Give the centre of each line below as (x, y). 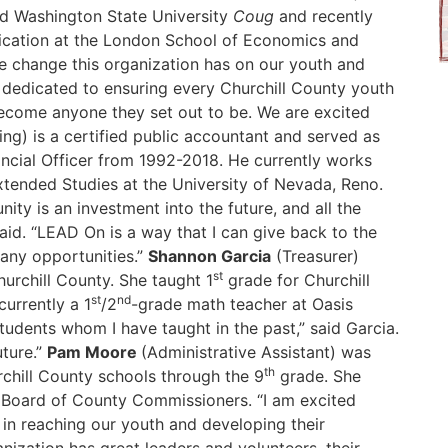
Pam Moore (94, 352)
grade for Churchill (296, 280)
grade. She (318, 376)
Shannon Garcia (209, 256)
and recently (326, 16)
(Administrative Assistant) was (256, 352)
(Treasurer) (315, 256)
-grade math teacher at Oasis (242, 304)
